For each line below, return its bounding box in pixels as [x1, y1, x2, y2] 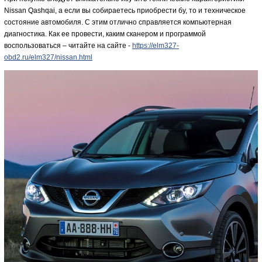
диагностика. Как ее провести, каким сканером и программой [4, 30, 206, 38]
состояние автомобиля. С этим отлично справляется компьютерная [4, 18, 232, 26]
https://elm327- [132, 42, 179, 50]
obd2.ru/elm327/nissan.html [4, 53, 92, 61]
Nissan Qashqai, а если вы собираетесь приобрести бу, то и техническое [4, 6, 246, 15]
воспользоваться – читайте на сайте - [4, 42, 132, 50]
